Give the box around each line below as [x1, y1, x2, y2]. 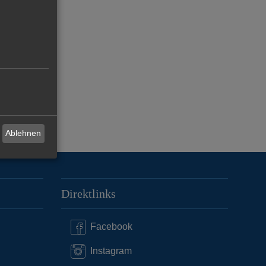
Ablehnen [5, 128, 42, 138]
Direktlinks [61, 186, 116, 200]
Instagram [90, 246, 132, 256]
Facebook [90, 221, 132, 232]
